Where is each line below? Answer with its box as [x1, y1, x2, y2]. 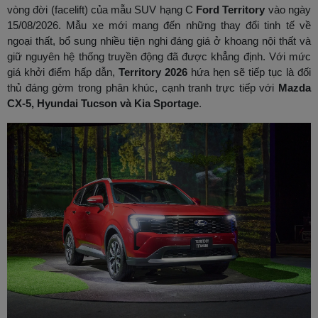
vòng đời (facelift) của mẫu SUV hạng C [7, 4, 197, 16]
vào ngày [265, 4, 312, 16]
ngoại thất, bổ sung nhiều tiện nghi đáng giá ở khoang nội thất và [7, 35, 311, 48]
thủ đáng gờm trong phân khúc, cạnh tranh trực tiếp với [7, 82, 278, 94]
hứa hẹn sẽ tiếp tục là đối [187, 66, 311, 79]
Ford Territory [196, 4, 265, 16]
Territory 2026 [119, 66, 187, 79]
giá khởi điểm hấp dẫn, [7, 66, 119, 79]
